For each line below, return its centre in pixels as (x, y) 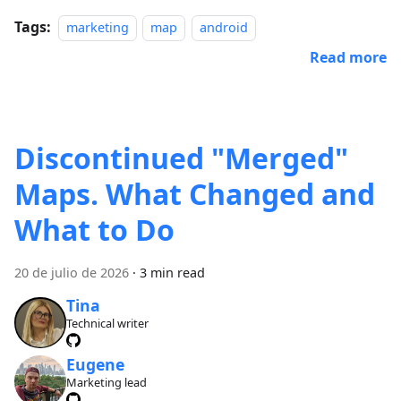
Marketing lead (106, 382)
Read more (348, 57)
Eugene (95, 364)
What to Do (94, 229)
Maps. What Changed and (195, 193)
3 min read (172, 272)
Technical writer (107, 324)
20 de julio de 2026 (72, 272)
